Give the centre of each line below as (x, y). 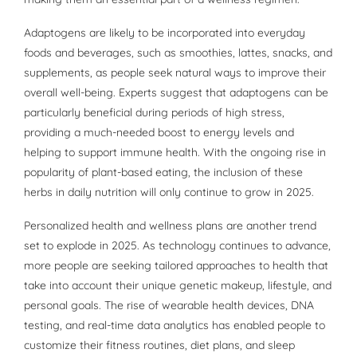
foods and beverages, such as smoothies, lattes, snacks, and (178, 53)
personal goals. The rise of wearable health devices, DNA (169, 306)
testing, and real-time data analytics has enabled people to (175, 326)
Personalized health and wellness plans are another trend (170, 226)
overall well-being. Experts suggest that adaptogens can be (176, 93)
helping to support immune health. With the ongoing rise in (175, 153)
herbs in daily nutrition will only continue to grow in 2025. (169, 192)
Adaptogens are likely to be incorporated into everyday (165, 33)
